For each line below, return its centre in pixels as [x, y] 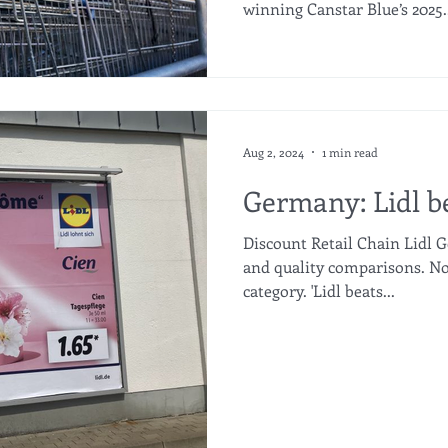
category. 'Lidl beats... [319, 290]
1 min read [350, 151]
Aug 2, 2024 [273, 151]
